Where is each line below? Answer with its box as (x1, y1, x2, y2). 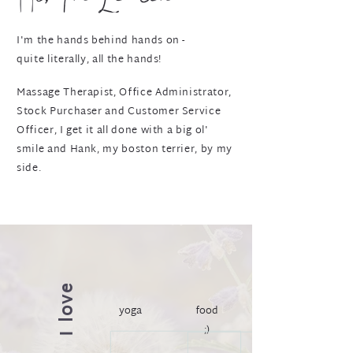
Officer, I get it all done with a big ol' (17, 121, 209, 140)
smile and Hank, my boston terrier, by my (17, 140, 232, 159)
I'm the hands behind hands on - (17, 32, 186, 50)
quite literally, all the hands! (17, 50, 162, 69)
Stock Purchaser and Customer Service (17, 102, 221, 121)
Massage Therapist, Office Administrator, (17, 84, 232, 102)
